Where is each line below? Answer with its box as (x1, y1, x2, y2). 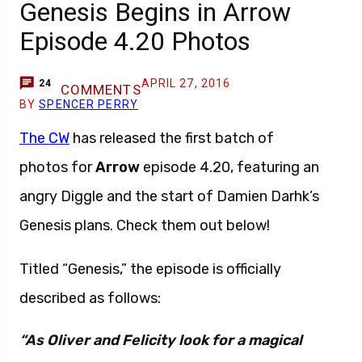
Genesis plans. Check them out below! (19, 217, 270, 234)
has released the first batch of (69, 129, 274, 147)
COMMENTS (60, 82, 141, 98)
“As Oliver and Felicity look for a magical (19, 331, 302, 349)
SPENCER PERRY (39, 98, 138, 111)
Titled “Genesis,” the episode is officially (19, 260, 281, 278)
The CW (19, 129, 69, 147)
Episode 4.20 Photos (19, 26, 250, 57)
